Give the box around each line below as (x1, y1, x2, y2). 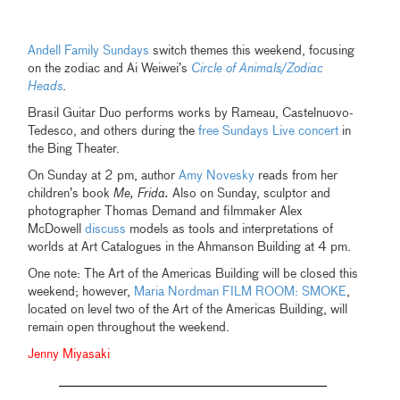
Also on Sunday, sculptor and (169, 187, 331, 201)
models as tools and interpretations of (126, 223, 334, 237)
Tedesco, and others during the (28, 125, 199, 138)
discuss (85, 223, 127, 237)
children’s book (28, 187, 114, 201)
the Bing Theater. (28, 143, 121, 156)
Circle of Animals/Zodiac (191, 62, 324, 76)
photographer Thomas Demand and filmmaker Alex (28, 205, 303, 219)
